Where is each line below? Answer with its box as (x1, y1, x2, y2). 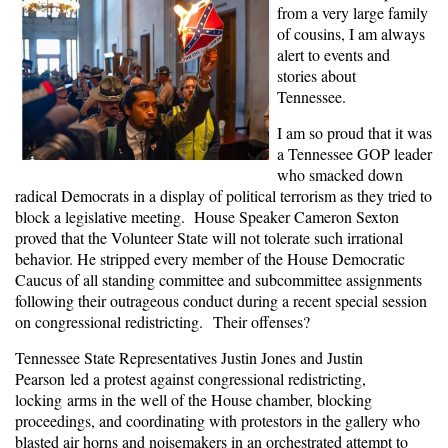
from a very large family (277, 2, 428, 24)
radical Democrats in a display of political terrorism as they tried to (15, 185, 432, 207)
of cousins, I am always (277, 23, 425, 45)
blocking (317, 389, 372, 411)
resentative (145, 347, 211, 369)
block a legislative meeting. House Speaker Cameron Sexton (15, 206, 399, 228)
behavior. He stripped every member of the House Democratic (15, 248, 405, 270)
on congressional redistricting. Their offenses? (15, 311, 315, 333)
